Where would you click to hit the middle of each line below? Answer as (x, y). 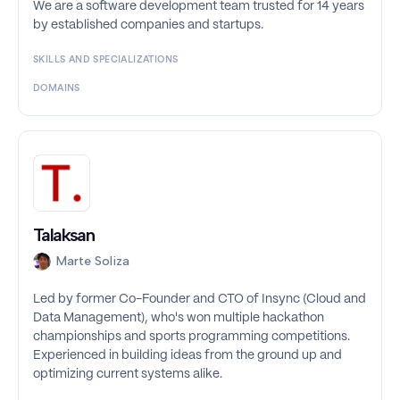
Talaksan (64, 235)
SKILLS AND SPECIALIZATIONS (106, 60)
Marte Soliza (93, 262)
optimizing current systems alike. (128, 375)
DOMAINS (57, 89)
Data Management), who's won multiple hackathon (179, 318)
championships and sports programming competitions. (192, 337)
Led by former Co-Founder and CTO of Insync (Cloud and (200, 300)
